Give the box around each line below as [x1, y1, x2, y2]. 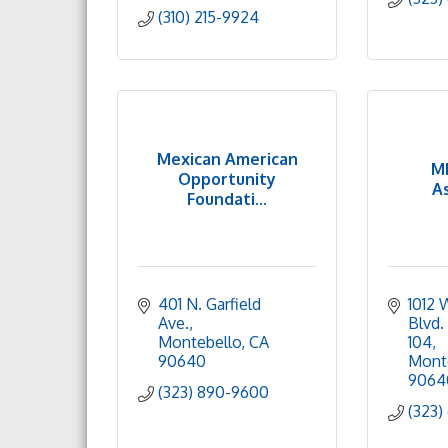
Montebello [158, 332, 241, 352]
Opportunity [178, 168, 276, 189]
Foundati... [187, 188, 267, 209]
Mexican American [156, 148, 298, 169]
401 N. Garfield [158, 294, 261, 314]
